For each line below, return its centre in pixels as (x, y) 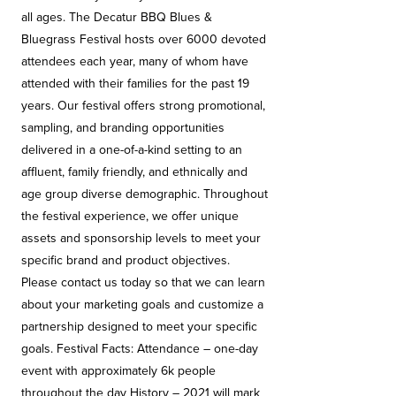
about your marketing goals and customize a (142, 305)
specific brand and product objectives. (126, 260)
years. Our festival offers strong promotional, (143, 106)
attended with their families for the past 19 (135, 84)
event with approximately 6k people (118, 371)
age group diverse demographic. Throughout (145, 194)
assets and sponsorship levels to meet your (141, 238)
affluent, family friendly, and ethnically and (134, 172)
